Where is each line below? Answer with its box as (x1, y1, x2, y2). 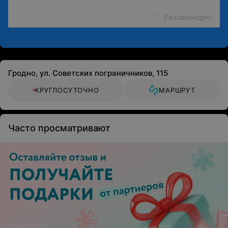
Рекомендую (164, 12, 212, 22)
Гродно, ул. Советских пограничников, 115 (8, 68, 168, 78)
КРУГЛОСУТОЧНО (35, 86, 99, 94)
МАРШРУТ (159, 86, 195, 94)
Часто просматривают (8, 123, 110, 133)
